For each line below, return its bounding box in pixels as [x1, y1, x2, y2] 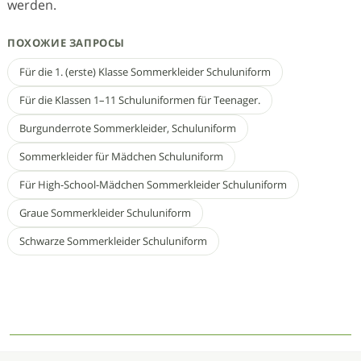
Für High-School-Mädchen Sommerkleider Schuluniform [19, 177, 287, 193]
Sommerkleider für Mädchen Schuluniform [19, 149, 223, 164]
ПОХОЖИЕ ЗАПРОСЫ [7, 35, 125, 51]
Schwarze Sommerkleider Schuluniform [19, 234, 207, 249]
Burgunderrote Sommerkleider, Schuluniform [19, 121, 236, 136]
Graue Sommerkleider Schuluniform [19, 205, 191, 221]
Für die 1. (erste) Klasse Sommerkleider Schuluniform [19, 64, 271, 80]
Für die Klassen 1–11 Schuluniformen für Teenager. [19, 93, 260, 108]
